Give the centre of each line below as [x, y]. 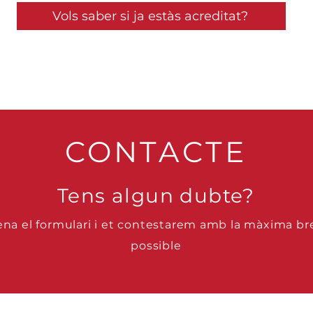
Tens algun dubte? [156, 196]
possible [156, 246]
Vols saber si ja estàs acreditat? [150, 16]
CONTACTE [156, 152]
